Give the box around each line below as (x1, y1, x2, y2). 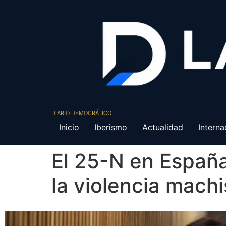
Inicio (59, 122, 79, 133)
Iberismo (94, 122, 127, 133)
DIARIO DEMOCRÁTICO (51, 109, 111, 117)
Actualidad (142, 122, 183, 133)
